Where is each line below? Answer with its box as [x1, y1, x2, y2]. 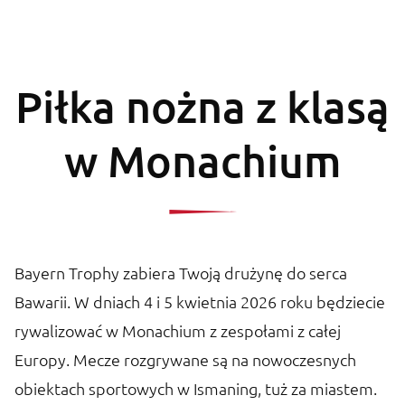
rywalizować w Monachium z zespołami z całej [14, 320, 341, 342]
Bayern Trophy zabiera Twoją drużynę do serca [14, 262, 347, 284]
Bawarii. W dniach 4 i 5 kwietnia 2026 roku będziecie [14, 291, 385, 313]
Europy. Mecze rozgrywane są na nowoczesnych [14, 349, 356, 371]
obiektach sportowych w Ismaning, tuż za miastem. [14, 378, 377, 400]
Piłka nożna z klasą [15, 80, 390, 134]
